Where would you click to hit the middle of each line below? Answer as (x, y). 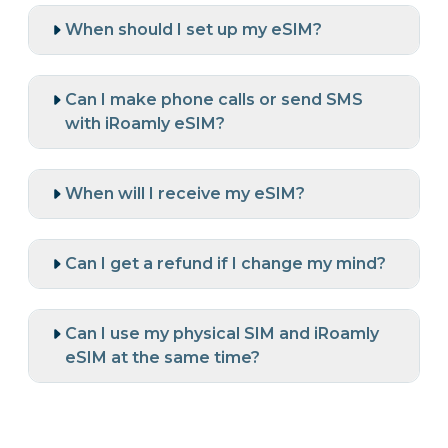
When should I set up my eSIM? (193, 30)
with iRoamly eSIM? (145, 124)
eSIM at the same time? (162, 358)
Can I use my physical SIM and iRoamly (222, 334)
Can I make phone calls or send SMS (214, 100)
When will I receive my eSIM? (185, 194)
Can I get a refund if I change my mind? (225, 264)
